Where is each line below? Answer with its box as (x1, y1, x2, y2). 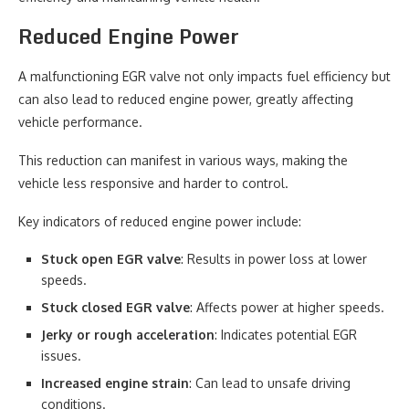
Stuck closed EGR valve (41, 299, 190, 315)
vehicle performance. (18, 114, 142, 130)
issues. (41, 348, 81, 363)
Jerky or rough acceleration (41, 327, 215, 342)
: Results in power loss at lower (181, 251, 367, 267)
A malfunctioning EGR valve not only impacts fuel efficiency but (18, 68, 391, 84)
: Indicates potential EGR (215, 327, 357, 342)
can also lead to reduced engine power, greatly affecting (18, 91, 353, 107)
